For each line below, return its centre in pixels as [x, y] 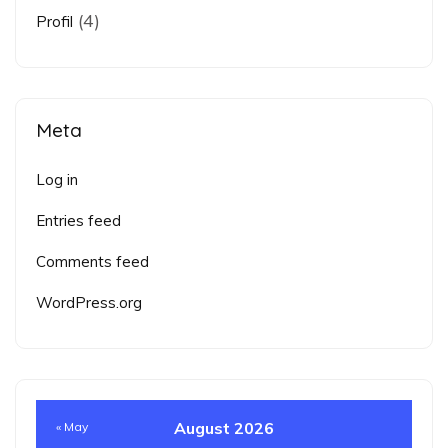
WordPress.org [89, 303]
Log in [57, 180]
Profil [54, 22]
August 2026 [224, 428]
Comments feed [92, 262]
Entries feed [78, 221]
